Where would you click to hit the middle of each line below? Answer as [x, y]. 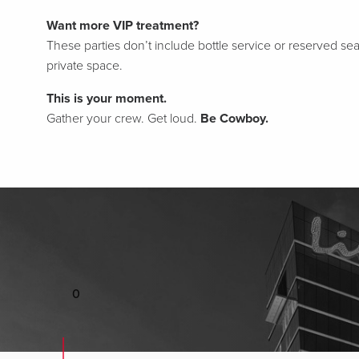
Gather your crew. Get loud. [123, 119]
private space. [84, 66]
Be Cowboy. [234, 119]
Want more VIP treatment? [122, 26]
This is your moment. [106, 99]
